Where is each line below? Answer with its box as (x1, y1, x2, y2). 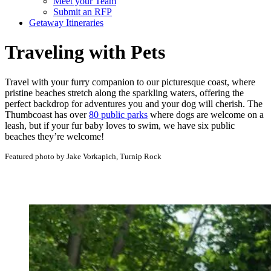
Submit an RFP (53, 7, 112, 17)
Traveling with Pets (5, 41, 165, 64)
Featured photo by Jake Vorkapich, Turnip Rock (5, 151, 162, 161)
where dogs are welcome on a (148, 109, 264, 120)
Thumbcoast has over (5, 109, 89, 120)
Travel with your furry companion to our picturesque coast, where (5, 76, 255, 87)
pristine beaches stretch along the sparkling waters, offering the (5, 87, 244, 98)
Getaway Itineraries (29, 18, 103, 28)
